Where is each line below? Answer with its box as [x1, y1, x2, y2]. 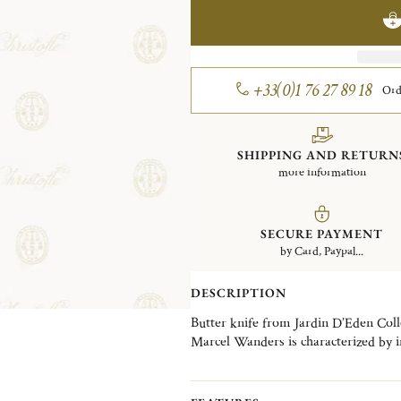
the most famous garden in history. [190, 351, 388, 371]
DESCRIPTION [190, 284, 286, 301]
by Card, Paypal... [280, 243, 364, 260]
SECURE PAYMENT [260, 225, 384, 242]
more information [277, 164, 366, 181]
